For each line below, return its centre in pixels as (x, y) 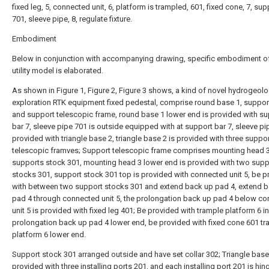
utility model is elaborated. (58, 71)
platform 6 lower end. (49, 234)
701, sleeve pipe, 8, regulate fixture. (72, 19)
